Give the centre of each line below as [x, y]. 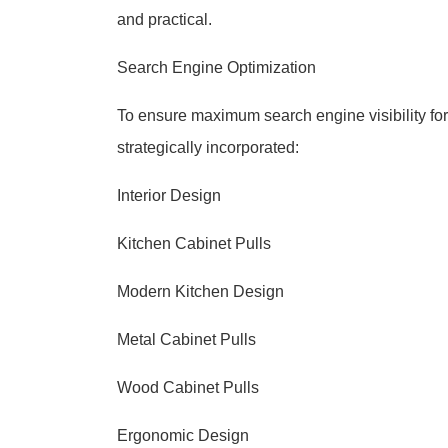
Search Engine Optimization [216, 67]
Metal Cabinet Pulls [186, 339]
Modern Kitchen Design [200, 291]
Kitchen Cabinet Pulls [194, 243]
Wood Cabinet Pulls [188, 387]
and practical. [164, 19]
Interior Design [169, 195]
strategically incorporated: [208, 147]
